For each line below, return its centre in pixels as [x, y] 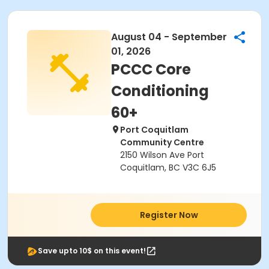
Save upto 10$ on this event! [92, 251]
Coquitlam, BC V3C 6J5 [168, 168]
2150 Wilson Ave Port [162, 155]
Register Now [169, 215]
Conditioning [160, 91]
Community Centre [162, 142]
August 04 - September [169, 37]
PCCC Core [151, 69]
